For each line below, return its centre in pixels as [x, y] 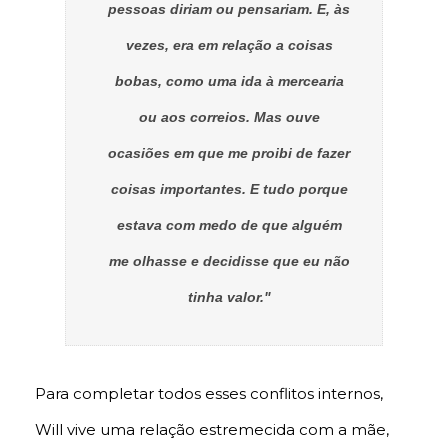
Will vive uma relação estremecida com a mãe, [212, 430]
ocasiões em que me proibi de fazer [229, 153]
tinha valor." [229, 297]
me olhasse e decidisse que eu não [229, 261]
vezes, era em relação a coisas [229, 45]
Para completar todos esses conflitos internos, [209, 394]
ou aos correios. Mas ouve [229, 117]
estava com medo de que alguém [229, 225]
